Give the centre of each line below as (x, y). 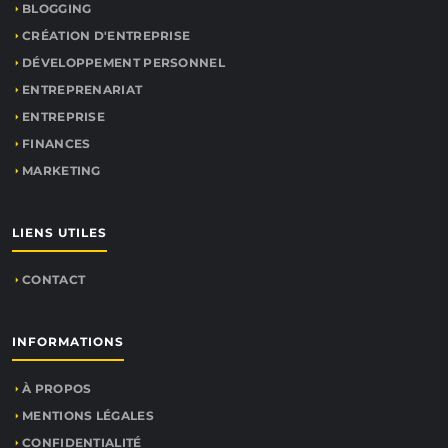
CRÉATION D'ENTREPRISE (106, 35)
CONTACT (54, 279)
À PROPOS (57, 388)
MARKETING (61, 170)
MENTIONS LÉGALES (88, 415)
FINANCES (56, 143)
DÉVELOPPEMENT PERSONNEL (123, 62)
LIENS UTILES (59, 232)
